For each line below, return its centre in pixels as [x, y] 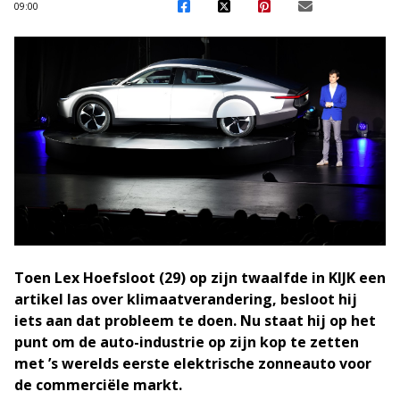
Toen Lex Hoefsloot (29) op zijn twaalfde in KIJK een [200, 277]
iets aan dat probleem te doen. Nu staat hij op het [195, 320]
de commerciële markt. [98, 384]
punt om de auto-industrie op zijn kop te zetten [187, 342]
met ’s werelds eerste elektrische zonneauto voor [193, 363]
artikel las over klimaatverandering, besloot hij [186, 299]
